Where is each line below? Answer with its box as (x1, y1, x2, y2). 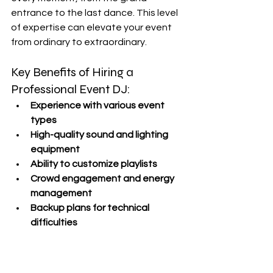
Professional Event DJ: (11, 82, 130, 97)
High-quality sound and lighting (30, 130, 170, 140)
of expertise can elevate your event (11, 23, 174, 32)
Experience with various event (30, 101, 166, 110)
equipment (30, 144, 80, 154)
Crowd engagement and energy (30, 174, 176, 183)
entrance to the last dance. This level (11, 8, 180, 18)
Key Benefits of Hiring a (11, 65, 136, 80)
